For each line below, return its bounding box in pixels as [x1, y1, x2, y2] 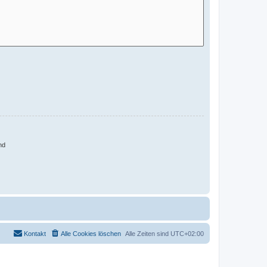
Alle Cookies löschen [61, 229, 121, 237]
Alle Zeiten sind [125, 229, 170, 237]
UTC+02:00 [170, 229, 204, 237]
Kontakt [24, 229, 46, 237]
